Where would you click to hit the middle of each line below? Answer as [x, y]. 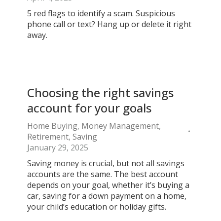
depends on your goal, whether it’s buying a [108, 185]
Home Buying [52, 126]
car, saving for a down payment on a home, [107, 196]
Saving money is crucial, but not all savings [106, 163]
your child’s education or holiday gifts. [97, 207]
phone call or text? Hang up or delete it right [109, 24]
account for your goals [89, 108]
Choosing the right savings [100, 92]
